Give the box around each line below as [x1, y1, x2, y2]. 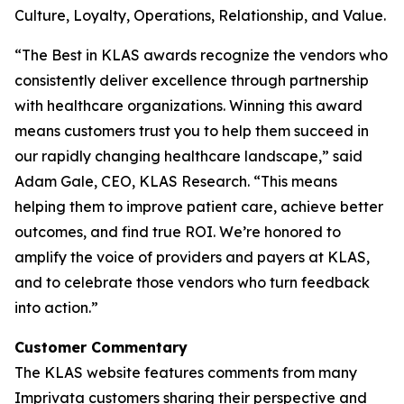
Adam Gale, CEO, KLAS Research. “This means [14, 172, 337, 190]
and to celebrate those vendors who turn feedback [14, 273, 370, 291]
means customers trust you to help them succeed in [14, 122, 369, 140]
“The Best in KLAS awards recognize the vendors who [14, 46, 388, 64]
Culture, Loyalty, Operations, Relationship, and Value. [14, 6, 386, 24]
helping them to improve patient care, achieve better [14, 197, 383, 216]
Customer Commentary [14, 338, 188, 356]
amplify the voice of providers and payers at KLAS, [14, 248, 370, 266]
